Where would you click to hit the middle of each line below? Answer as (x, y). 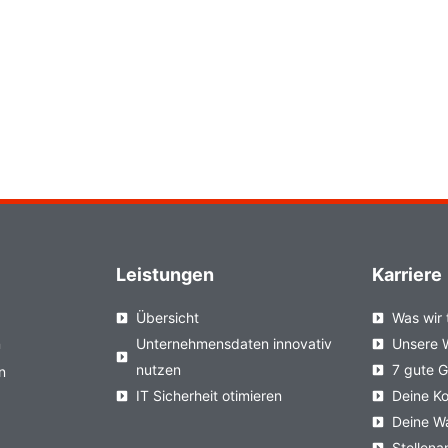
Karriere (407, 275)
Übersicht (167, 318)
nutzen (158, 370)
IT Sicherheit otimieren (208, 396)
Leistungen (164, 275)
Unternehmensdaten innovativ (233, 344)
